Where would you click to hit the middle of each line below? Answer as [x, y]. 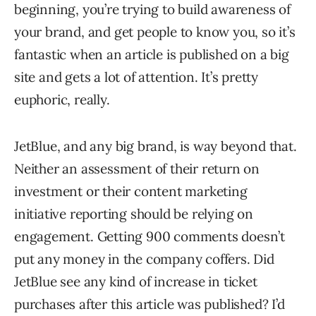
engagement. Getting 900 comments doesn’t [150, 237]
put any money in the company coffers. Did [144, 259]
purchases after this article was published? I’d [150, 304]
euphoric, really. [62, 100]
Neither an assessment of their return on [137, 169]
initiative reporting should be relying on [134, 214]
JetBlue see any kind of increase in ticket [136, 282]
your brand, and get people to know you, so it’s [155, 32]
